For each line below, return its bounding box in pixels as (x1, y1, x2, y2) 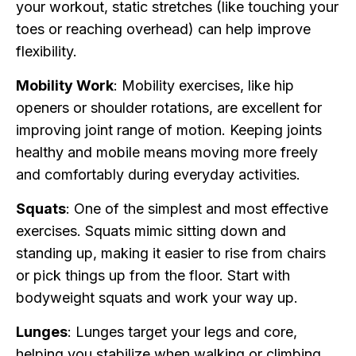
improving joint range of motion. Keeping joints (16, 122, 322, 139)
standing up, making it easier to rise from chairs (16, 245, 326, 262)
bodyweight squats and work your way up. (16, 289, 298, 307)
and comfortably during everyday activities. (16, 166, 300, 184)
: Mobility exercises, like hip (114, 77, 294, 95)
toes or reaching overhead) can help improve (16, 21, 311, 38)
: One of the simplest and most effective (66, 200, 328, 218)
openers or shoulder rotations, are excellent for (16, 99, 322, 117)
